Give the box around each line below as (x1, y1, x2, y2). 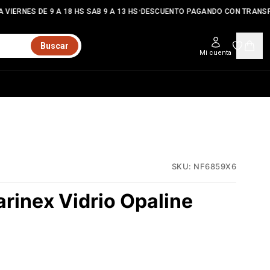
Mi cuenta (199, 48, 231, 57)
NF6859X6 (193, 161, 236, 171)
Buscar (40, 41, 69, 51)
